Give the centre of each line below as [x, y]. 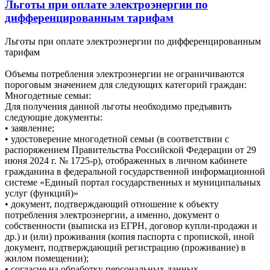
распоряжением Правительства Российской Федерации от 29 [130, 149]
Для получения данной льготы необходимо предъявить [118, 106]
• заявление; [31, 128]
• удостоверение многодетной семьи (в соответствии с [117, 139]
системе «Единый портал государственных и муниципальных [133, 182]
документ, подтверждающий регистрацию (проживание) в [125, 247]
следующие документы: [54, 117]
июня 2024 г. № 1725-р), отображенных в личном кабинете [126, 160]
